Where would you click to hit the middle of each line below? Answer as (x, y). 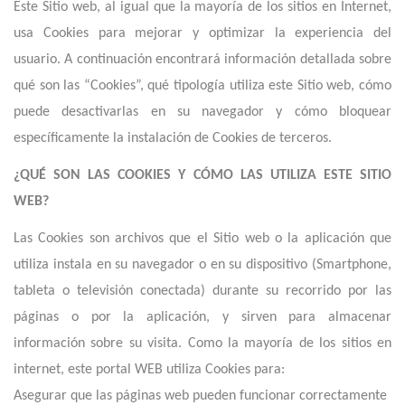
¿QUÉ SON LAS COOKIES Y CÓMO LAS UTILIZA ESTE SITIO (202, 175)
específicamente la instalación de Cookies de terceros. (173, 138)
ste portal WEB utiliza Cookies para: (180, 370)
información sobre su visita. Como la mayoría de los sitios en (202, 344)
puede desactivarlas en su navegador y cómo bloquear (202, 112)
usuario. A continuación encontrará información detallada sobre (202, 60)
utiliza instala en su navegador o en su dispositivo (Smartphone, (202, 265)
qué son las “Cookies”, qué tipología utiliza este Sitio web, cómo (202, 86)
